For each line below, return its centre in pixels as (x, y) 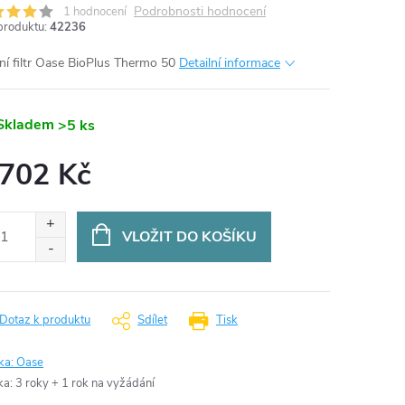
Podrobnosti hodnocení (200, 11)
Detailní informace (230, 63)
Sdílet (152, 320)
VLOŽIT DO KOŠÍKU (189, 237)
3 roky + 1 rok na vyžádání (85, 383)
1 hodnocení (95, 12)
